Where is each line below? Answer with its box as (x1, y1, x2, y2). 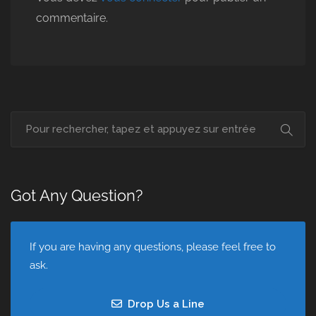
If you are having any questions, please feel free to (30, 241, 276, 253)
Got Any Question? (11, 186, 142, 205)
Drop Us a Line (125, 298, 205, 310)
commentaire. (36, 11, 108, 25)
